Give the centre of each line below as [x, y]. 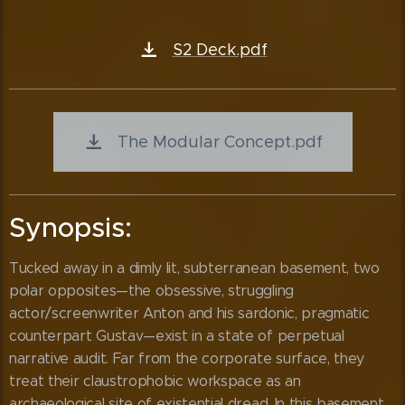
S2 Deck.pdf [220, 50]
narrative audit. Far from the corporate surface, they [187, 358]
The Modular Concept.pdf [220, 142]
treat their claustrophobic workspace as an [155, 381]
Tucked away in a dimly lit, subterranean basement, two [194, 268]
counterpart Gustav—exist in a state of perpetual [177, 336]
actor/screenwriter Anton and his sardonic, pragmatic [189, 313]
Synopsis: [71, 227]
